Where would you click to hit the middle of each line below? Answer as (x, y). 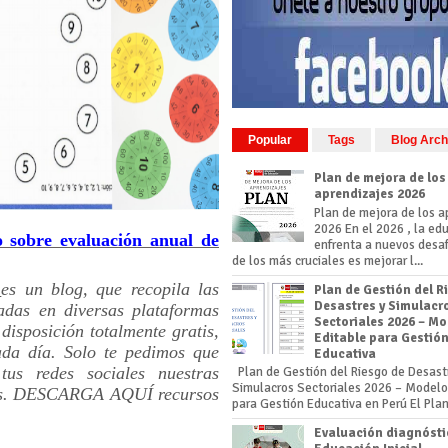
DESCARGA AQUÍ (86, 393)
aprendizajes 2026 (370, 194)
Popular (270, 140)
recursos (189, 393)
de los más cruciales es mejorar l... (327, 260)
